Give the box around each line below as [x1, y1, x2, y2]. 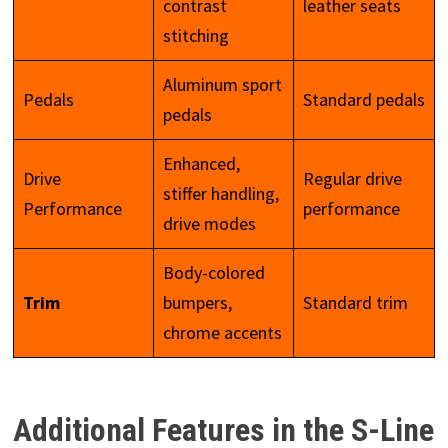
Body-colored [162, 260, 265, 284]
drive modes [162, 211, 256, 235]
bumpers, [162, 290, 232, 314]
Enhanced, [162, 151, 240, 175]
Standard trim [302, 290, 408, 314]
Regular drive [302, 166, 402, 190]
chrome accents [162, 320, 282, 344]
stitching [162, 23, 229, 47]
